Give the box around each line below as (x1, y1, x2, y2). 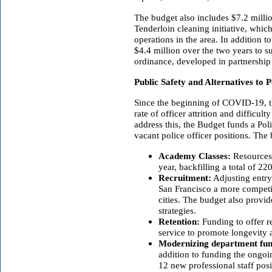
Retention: (158, 216, 200, 226)
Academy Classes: (158, 151, 231, 161)
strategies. (158, 205, 199, 216)
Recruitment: (158, 172, 211, 183)
